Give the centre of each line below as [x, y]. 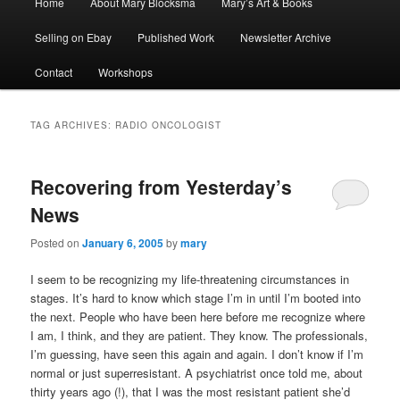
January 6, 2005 [123, 242]
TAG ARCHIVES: [73, 125]
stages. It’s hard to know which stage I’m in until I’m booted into [196, 297]
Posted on [57, 242]
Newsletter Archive [286, 37]
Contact [53, 72]
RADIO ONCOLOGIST [169, 125]
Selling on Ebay [73, 37]
